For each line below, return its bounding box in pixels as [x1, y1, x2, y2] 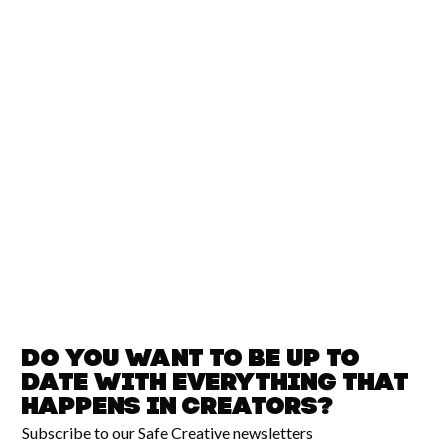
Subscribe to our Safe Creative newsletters [22, 423, 314, 442]
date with [22, 372, 174, 396]
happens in [22, 396, 184, 420]
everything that [173, 372, 410, 396]
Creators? [183, 396, 335, 420]
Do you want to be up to [22, 348, 361, 372]
